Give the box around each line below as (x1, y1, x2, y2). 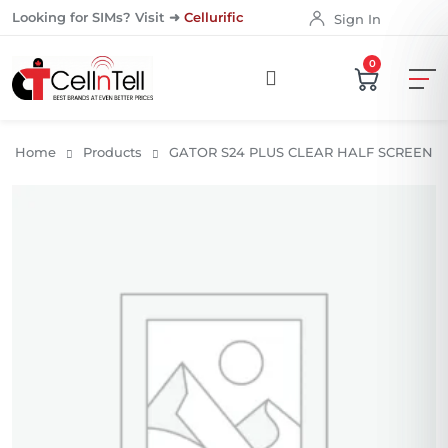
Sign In (334, 10, 381, 27)
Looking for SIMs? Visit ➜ (12, 9, 184, 25)
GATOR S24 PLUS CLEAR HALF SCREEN (169, 143, 433, 160)
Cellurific (184, 9, 244, 25)
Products (83, 143, 142, 160)
